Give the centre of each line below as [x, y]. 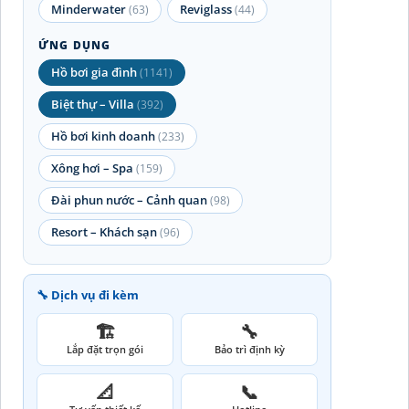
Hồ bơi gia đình [94, 72]
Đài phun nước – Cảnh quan [129, 199]
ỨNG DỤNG [75, 45]
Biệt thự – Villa [93, 104]
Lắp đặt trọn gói [105, 349]
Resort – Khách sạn [104, 231]
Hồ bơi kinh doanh [103, 136]
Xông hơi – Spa [92, 168]
